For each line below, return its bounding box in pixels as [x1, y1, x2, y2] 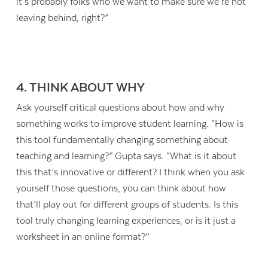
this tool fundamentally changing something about [16, 135, 229, 146]
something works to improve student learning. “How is [16, 118, 244, 130]
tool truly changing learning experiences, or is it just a [16, 215, 236, 227]
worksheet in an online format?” [16, 232, 150, 243]
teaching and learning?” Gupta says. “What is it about [16, 151, 237, 162]
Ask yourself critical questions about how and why [16, 102, 225, 114]
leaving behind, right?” [16, 12, 109, 23]
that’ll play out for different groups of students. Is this [16, 199, 239, 211]
